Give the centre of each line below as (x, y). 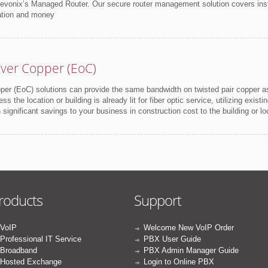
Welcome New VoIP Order (189, 228)
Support (158, 200)
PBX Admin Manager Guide (191, 250)
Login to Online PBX (179, 262)
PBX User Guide (172, 239)
